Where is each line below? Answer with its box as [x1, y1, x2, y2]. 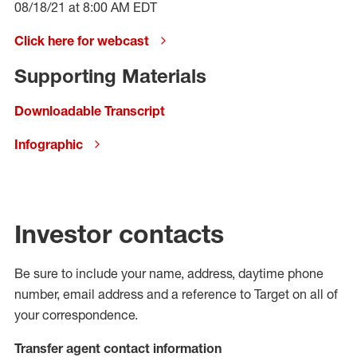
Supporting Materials [14, 64, 206, 88]
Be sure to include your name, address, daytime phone [14, 265, 324, 281]
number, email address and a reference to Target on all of [14, 286, 338, 302]
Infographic [14, 136, 83, 152]
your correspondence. [14, 307, 138, 323]
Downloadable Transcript [14, 103, 165, 119]
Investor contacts [14, 218, 224, 249]
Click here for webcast [14, 33, 149, 49]
